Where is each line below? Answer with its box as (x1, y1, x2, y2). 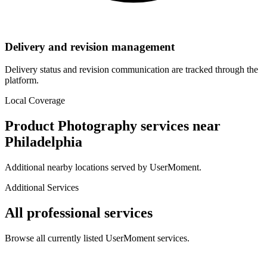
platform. (5, 75, 39, 86)
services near (137, 118, 221, 134)
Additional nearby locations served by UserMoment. (5, 162, 201, 173)
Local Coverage (5, 95, 65, 106)
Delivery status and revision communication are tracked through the (5, 64, 258, 75)
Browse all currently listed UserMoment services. (5, 232, 190, 243)
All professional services (5, 204, 153, 221)
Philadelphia (5, 134, 82, 150)
